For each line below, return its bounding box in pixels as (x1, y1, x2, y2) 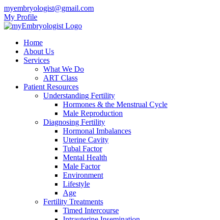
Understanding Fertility (43, 91, 115, 100)
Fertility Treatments (43, 197, 103, 206)
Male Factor (63, 162, 100, 170)
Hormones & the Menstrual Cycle (63, 100, 167, 109)
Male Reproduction (63, 109, 123, 117)
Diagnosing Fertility (43, 118, 105, 126)
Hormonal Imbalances (63, 127, 131, 135)
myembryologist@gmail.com (4, 4, 94, 12)
